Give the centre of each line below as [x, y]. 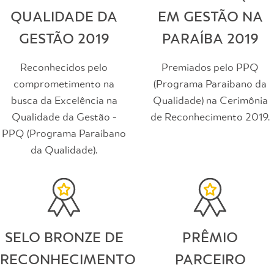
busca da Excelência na [64, 101]
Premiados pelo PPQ [210, 68]
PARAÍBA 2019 [210, 39]
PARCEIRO [210, 260]
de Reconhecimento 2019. [210, 117]
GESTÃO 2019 [64, 39]
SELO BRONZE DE [64, 238]
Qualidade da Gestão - [64, 117]
